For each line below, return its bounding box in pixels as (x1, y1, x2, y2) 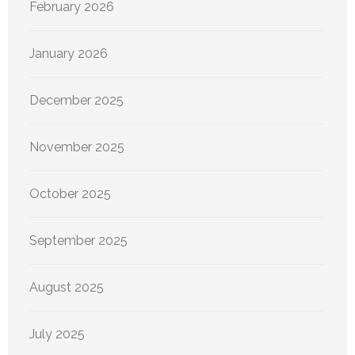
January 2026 (29, 46, 108, 62)
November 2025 (29, 139, 124, 155)
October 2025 (29, 186, 111, 202)
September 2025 (29, 233, 128, 249)
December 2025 (29, 93, 124, 109)
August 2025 (29, 280, 104, 296)
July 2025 (29, 326, 85, 342)
